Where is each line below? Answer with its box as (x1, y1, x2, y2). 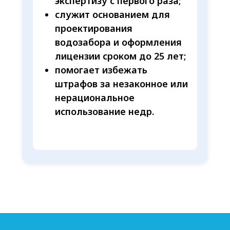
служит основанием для (55, 8, 170, 21)
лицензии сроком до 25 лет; (55, 50, 186, 62)
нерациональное (55, 91, 135, 104)
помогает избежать (55, 64, 147, 76)
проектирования (55, 22, 132, 34)
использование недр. (55, 105, 154, 118)
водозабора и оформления (55, 36, 182, 48)
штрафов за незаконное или (55, 78, 188, 90)
